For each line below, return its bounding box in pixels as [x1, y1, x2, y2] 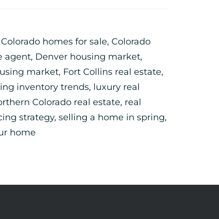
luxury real [93, 82, 140, 92]
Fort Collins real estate [63, 66, 161, 77]
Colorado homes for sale [1, 36, 107, 47]
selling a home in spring [59, 112, 165, 123]
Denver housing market [35, 51, 140, 62]
